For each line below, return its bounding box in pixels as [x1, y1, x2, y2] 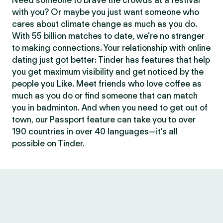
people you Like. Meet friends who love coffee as [12, 79, 202, 89]
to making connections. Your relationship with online [12, 43, 211, 53]
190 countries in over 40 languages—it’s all [12, 126, 178, 136]
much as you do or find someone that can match [12, 91, 198, 101]
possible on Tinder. [12, 138, 85, 148]
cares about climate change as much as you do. [12, 19, 197, 29]
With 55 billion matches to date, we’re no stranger [12, 31, 205, 41]
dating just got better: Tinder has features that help [12, 55, 210, 65]
